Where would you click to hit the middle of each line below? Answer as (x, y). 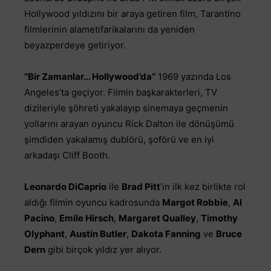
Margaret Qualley (157, 218)
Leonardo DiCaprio (65, 187)
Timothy (219, 218)
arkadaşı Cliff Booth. (67, 155)
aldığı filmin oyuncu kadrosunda (93, 203)
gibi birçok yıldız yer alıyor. (103, 250)
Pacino (39, 218)
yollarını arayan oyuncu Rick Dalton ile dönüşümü (129, 124)
